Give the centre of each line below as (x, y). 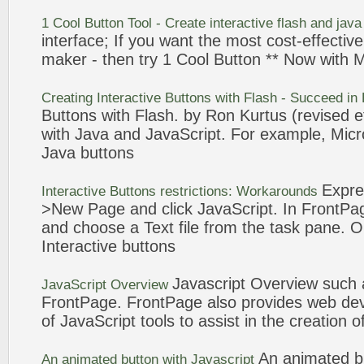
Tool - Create (167, 23)
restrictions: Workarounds (239, 191)
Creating (69, 98)
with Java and (93, 134)
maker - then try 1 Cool (128, 59)
